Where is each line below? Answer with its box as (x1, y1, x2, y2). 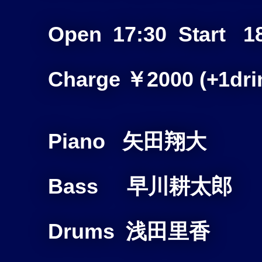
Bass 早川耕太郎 (48, 174, 232, 199)
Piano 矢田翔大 (48, 129, 206, 154)
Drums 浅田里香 (48, 219, 210, 244)
